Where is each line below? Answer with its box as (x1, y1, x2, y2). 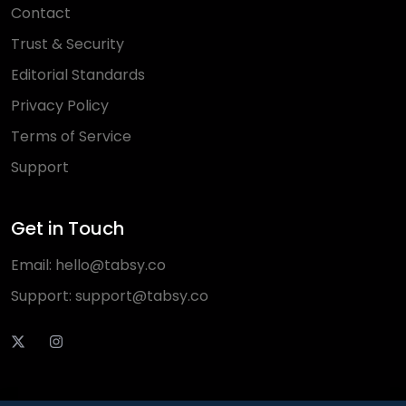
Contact (11, 3, 71, 24)
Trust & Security (11, 34, 124, 54)
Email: (11, 255, 55, 275)
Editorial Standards (11, 64, 145, 85)
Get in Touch (11, 216, 124, 241)
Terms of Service (11, 126, 131, 147)
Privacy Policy (11, 95, 109, 116)
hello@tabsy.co (55, 255, 166, 275)
